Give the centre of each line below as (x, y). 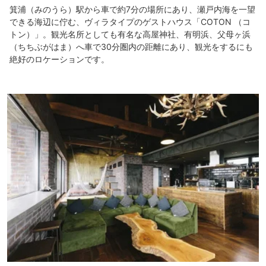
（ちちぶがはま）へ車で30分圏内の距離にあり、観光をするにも (131, 47)
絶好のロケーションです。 (59, 59)
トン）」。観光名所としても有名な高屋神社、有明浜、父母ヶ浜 (130, 34)
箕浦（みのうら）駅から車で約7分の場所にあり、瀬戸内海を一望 (132, 9)
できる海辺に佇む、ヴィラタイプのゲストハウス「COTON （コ (130, 22)
